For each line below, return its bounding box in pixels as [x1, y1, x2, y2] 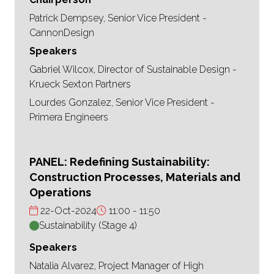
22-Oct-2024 [38, 205, 97, 217]
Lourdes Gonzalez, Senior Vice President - [29, 97, 215, 109]
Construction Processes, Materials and [29, 171, 240, 184]
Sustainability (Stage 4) [39, 220, 137, 232]
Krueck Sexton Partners [29, 78, 131, 91]
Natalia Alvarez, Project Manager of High [29, 260, 204, 272]
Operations [29, 186, 91, 199]
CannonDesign [29, 27, 94, 39]
